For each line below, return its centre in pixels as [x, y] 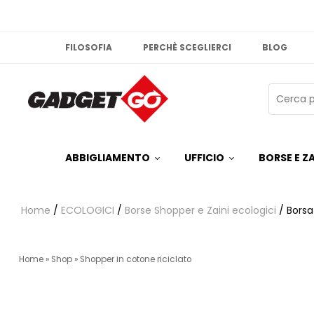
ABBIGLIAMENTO [108, 158]
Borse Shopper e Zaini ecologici [200, 211]
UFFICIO [205, 158]
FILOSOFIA [89, 47]
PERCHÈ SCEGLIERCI [187, 47]
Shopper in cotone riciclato [136, 260]
